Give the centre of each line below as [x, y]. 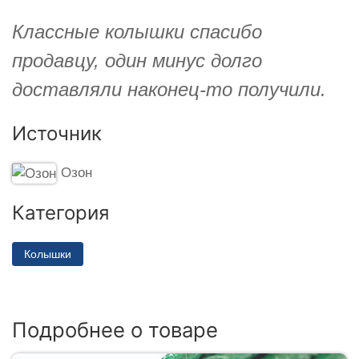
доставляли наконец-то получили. [169, 89]
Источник [57, 133]
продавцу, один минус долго [137, 60]
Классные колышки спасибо [137, 31]
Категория [61, 212]
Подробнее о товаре [115, 329]
